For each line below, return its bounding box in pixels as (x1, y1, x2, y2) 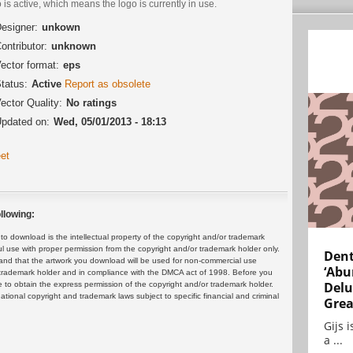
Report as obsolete (65, 77, 150, 90)
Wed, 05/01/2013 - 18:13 (54, 115, 166, 128)
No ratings (66, 96, 117, 109)
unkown (42, 20, 80, 33)
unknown (51, 39, 96, 52)
